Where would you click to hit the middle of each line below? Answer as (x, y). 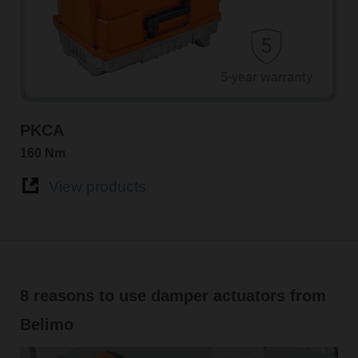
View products (97, 187)
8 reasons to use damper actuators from (173, 296)
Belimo (46, 325)
